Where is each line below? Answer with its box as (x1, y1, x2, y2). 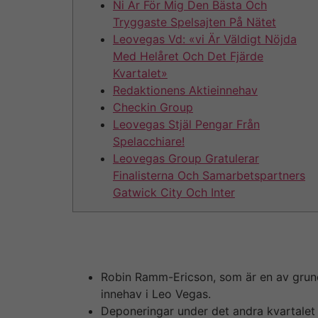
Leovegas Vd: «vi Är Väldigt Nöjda (113, 31, 297, 46)
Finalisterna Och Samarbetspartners (113, 168, 305, 182)
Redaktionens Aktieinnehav (113, 82, 258, 97)
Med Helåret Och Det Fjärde (113, 48, 263, 63)
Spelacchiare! (113, 133, 185, 148)
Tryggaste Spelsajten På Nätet (113, 14, 276, 29)
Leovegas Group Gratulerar (113, 150, 259, 165)
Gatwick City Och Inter (113, 185, 235, 199)
